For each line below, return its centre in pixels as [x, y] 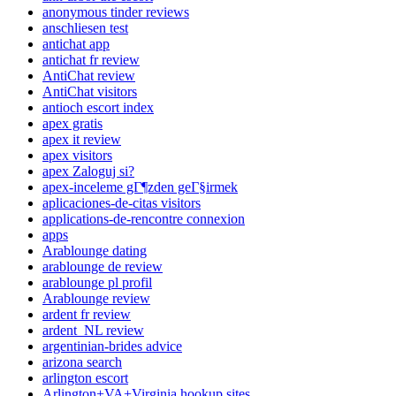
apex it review [82, 139]
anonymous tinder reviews [116, 11]
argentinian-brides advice [112, 346]
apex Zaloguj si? [88, 171]
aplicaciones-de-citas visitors [122, 202]
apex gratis [72, 123]
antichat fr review [91, 59]
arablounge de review [103, 266]
